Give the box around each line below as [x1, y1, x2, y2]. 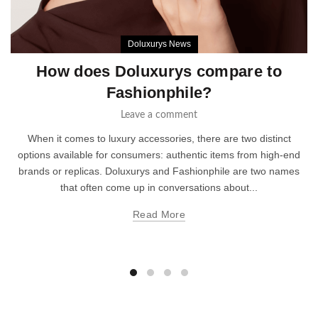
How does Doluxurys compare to [36, 62, 282, 81]
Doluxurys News [127, 39, 191, 50]
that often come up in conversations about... [60, 182, 258, 194]
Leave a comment [121, 110, 197, 121]
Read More [133, 209, 185, 221]
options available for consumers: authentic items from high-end [18, 149, 300, 161]
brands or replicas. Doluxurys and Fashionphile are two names [18, 165, 300, 177]
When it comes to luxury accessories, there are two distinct [27, 133, 291, 145]
